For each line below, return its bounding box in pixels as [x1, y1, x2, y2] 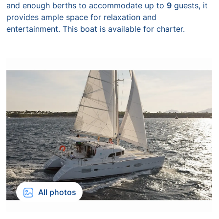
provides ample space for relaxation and [6, 12, 157, 22]
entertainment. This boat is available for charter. [6, 24, 185, 34]
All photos [38, 187, 77, 197]
